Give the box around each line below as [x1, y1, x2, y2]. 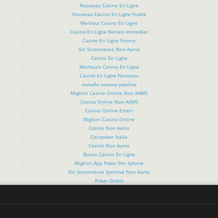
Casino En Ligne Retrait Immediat [70, 28, 148, 35]
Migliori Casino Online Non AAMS [71, 89, 147, 96]
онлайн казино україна [81, 80, 137, 88]
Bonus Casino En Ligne [83, 150, 135, 158]
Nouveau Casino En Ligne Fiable [72, 10, 146, 18]
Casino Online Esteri [85, 107, 133, 114]
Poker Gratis [94, 177, 124, 184]
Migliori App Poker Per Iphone [74, 159, 144, 166]
